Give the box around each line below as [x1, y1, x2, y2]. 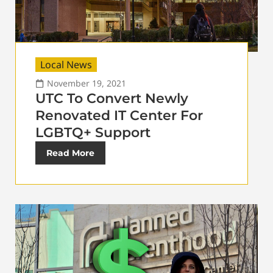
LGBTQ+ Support [35, 124, 151, 141]
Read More [46, 147, 94, 159]
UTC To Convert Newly [35, 90, 188, 107]
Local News [40, 58, 92, 72]
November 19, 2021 [47, 77, 126, 90]
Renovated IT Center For [35, 107, 203, 124]
